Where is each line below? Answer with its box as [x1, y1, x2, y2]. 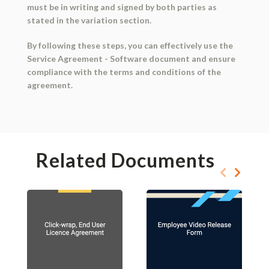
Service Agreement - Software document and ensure [26, 53, 235, 64]
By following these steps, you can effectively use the [26, 40, 233, 51]
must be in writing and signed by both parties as [26, 2, 217, 13]
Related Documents [35, 148, 215, 172]
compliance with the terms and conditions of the [26, 67, 221, 77]
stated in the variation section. [26, 15, 151, 26]
